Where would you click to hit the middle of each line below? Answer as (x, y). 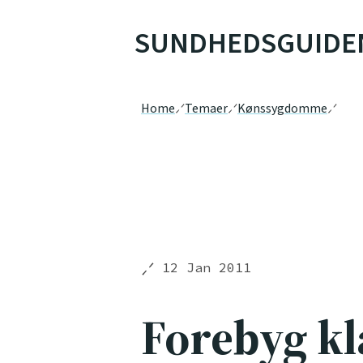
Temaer (206, 109)
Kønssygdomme (282, 109)
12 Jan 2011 (207, 267)
